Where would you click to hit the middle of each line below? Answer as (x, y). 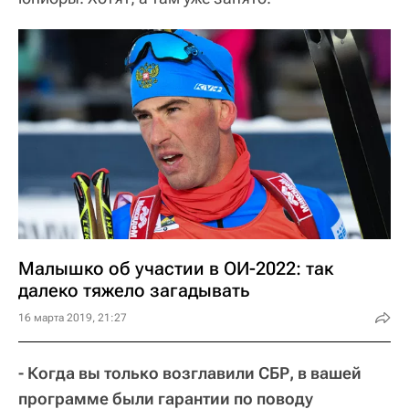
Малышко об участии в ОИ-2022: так (176, 268)
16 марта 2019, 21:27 (73, 317)
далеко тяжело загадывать (134, 290)
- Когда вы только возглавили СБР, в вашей (190, 372)
